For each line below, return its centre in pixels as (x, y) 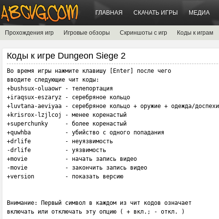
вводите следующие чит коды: (55, 80)
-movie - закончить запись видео (77, 168)
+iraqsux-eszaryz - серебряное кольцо (68, 97)
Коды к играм (195, 33)
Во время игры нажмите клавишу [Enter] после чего (91, 71)
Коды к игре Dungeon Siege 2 (66, 56)
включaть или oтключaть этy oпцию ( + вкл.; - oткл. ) (96, 212)
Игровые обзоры (87, 33)
